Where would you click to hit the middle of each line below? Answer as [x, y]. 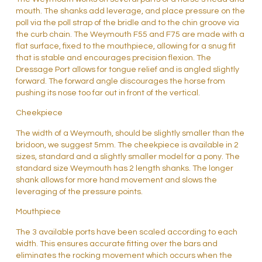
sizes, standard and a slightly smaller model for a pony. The [127, 156]
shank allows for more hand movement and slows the [116, 180]
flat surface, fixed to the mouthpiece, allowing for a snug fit [125, 46]
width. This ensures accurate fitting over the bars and [116, 244]
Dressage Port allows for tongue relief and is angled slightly [127, 70]
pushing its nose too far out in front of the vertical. [108, 93]
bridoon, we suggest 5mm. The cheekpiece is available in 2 [127, 145]
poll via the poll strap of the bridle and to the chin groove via [127, 23]
